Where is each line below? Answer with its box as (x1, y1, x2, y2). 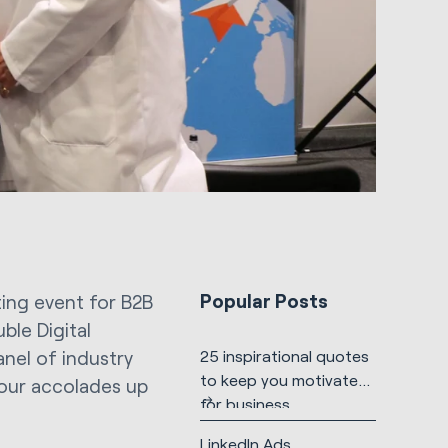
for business (199, 394, 290, 414)
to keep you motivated (199, 370, 368, 390)
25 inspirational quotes (199, 346, 369, 366)
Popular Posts (199, 288, 328, 312)
